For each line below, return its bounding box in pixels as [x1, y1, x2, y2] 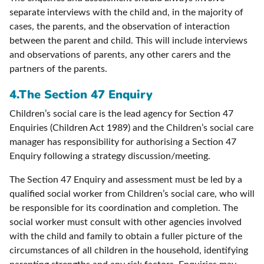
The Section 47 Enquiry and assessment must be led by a [9, 175, 242, 185]
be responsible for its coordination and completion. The [9, 203, 238, 213]
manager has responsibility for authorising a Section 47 [9, 137, 236, 147]
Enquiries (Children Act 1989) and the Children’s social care [9, 123, 253, 133]
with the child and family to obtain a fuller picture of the [9, 232, 242, 242]
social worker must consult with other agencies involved [9, 217, 242, 227]
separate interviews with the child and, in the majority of [9, 8, 243, 18]
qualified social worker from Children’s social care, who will [9, 189, 255, 199]
